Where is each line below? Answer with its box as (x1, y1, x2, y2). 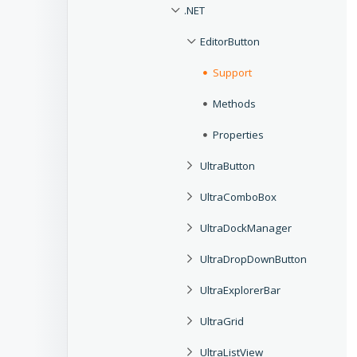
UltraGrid (200, 314, 244, 328)
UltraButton (200, 158, 255, 173)
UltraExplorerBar (200, 282, 280, 297)
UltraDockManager (200, 220, 292, 235)
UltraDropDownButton (200, 251, 307, 266)
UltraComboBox (200, 189, 277, 204)
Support (213, 65, 252, 80)
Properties (213, 127, 264, 142)
